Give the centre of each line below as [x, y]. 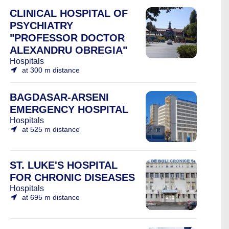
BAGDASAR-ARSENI [59, 97]
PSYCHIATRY [41, 26]
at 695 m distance [51, 197]
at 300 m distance [51, 70]
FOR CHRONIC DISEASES [72, 177]
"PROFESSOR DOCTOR [67, 38]
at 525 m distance [51, 129]
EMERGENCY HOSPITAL [69, 109]
